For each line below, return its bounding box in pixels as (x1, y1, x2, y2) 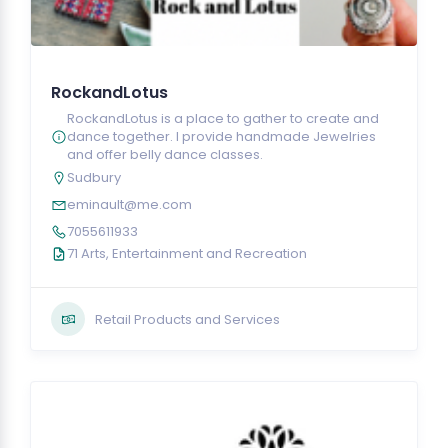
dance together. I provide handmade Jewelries (67, 127, 376, 146)
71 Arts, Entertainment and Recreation (67, 244, 307, 263)
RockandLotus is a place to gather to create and (67, 109, 379, 128)
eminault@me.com (67, 195, 192, 214)
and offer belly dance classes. (67, 145, 263, 164)
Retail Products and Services (95, 309, 280, 329)
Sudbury (67, 168, 121, 187)
